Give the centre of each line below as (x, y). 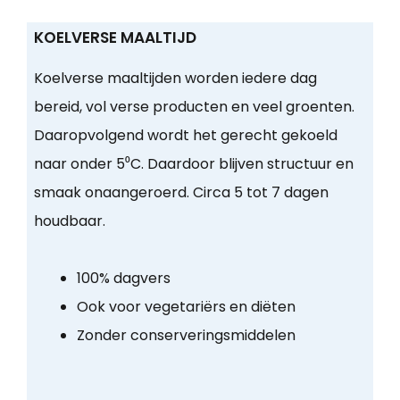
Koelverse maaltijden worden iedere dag (175, 79)
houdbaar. (69, 221)
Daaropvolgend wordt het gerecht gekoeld (185, 136)
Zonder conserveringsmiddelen (186, 336)
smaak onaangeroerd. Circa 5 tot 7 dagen (181, 193)
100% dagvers (123, 279)
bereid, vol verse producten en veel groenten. (194, 107)
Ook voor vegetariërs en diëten (186, 307)
